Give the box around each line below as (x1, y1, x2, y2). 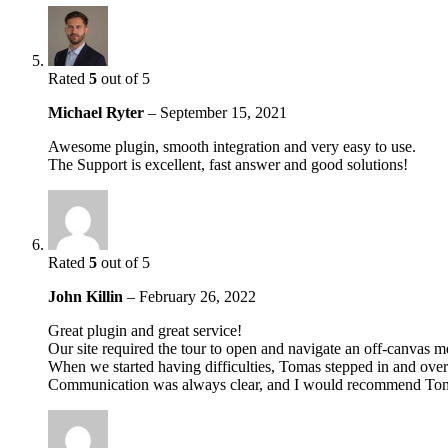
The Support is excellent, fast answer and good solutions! (48, 155, 408, 173)
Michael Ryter (48, 103, 148, 121)
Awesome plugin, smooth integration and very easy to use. (48, 137, 416, 155)
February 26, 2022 (139, 287, 256, 305)
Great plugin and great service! (48, 321, 242, 339)
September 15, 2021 (160, 103, 287, 121)
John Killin (48, 287, 127, 305)
